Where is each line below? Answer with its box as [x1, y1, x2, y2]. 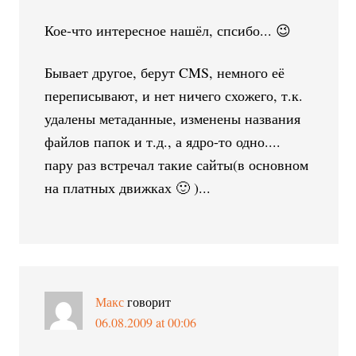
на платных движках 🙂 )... [44, 177, 211, 197]
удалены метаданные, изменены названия [44, 108, 301, 128]
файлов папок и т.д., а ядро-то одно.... [44, 131, 281, 151]
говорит [127, 292, 172, 310]
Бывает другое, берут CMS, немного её [44, 62, 285, 82]
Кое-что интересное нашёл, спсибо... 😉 [44, 20, 292, 40]
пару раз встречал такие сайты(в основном [44, 154, 309, 174]
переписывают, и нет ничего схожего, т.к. [44, 85, 304, 105]
